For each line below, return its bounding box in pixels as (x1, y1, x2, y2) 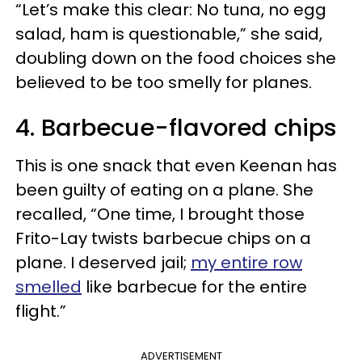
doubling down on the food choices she (15, 47, 336, 70)
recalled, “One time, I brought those (15, 203, 305, 226)
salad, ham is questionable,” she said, (15, 23, 322, 46)
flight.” (15, 300, 66, 323)
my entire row (191, 251, 302, 275)
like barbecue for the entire (82, 276, 307, 299)
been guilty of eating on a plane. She (15, 179, 314, 202)
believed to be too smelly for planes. (15, 71, 312, 95)
